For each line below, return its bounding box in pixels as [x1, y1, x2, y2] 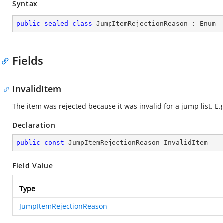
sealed [44, 20, 68, 27]
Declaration [12, 120, 56, 130]
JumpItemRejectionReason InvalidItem [64, 139, 208, 146]
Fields [12, 53, 43, 68]
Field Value [12, 161, 53, 170]
